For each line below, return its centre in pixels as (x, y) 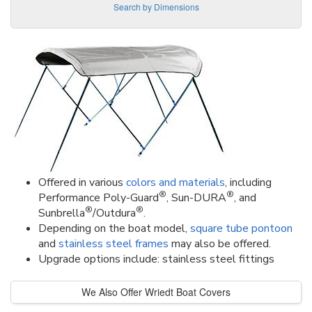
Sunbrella (62, 213)
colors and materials (175, 182)
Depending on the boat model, (114, 228)
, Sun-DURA (196, 197)
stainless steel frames (114, 243)
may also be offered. (220, 243)
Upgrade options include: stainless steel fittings (156, 259)
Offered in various (82, 182)
